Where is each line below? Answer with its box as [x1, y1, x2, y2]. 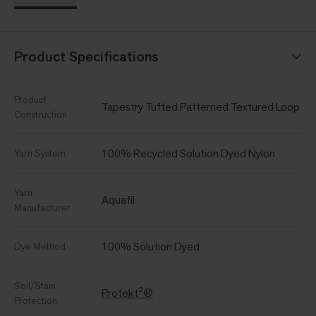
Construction [14, 108, 67, 121]
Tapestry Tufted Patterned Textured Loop [102, 99, 300, 115]
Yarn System [14, 147, 66, 160]
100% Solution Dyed [102, 239, 200, 255]
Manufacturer [14, 201, 71, 214]
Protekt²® [102, 286, 153, 301]
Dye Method [14, 240, 66, 253]
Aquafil [102, 193, 135, 208]
